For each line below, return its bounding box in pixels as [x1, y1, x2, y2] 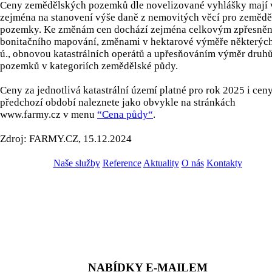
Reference [102, 157, 141, 168]
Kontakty [206, 157, 242, 168]
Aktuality [143, 157, 179, 168]
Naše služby [53, 157, 100, 168]
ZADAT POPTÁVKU [169, 192, 259, 205]
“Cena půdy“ [97, 108, 153, 120]
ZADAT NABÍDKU [36, 192, 117, 205]
